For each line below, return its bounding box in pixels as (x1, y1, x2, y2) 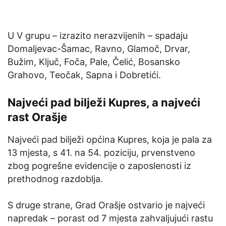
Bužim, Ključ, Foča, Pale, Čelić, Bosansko (8, 56, 180, 67)
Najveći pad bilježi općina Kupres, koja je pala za (8, 134, 212, 145)
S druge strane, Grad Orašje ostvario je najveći (8, 199, 205, 210)
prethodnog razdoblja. (8, 173, 103, 184)
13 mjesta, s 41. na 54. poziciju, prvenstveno (8, 147, 195, 158)
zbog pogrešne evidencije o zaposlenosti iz (8, 160, 191, 171)
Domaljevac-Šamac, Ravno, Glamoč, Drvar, (8, 43, 190, 54)
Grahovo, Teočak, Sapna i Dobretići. (8, 69, 161, 80)
